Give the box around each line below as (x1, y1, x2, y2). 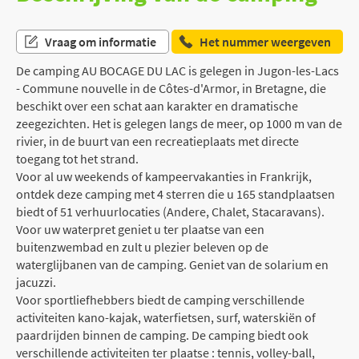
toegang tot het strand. (16, 150, 139, 167)
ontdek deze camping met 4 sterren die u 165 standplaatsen (16, 185, 335, 202)
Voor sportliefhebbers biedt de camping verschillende (16, 291, 305, 308)
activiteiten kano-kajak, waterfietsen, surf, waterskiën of (16, 309, 316, 325)
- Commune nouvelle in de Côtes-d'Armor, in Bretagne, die (16, 79, 326, 96)
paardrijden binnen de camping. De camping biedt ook (16, 326, 309, 343)
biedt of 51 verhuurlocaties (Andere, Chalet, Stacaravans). (16, 203, 325, 220)
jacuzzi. (16, 273, 56, 290)
